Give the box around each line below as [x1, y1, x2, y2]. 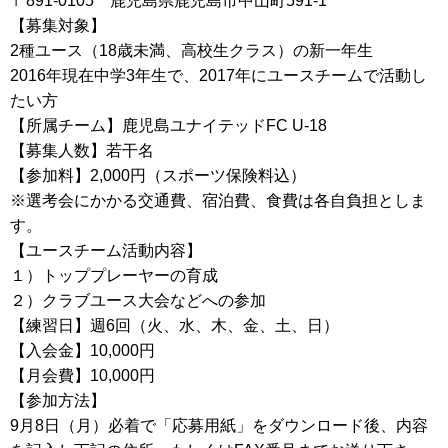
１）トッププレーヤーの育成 [10, 267, 218, 285]
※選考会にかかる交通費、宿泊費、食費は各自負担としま [10, 192, 426, 210]
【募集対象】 [10, 17, 106, 35]
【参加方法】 [10, 392, 106, 410]
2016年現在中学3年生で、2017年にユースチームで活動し [10, 67, 427, 85]
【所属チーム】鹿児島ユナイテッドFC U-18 [10, 117, 327, 135]
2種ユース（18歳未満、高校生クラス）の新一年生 [10, 42, 373, 60]
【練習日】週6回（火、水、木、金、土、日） [10, 317, 339, 335]
